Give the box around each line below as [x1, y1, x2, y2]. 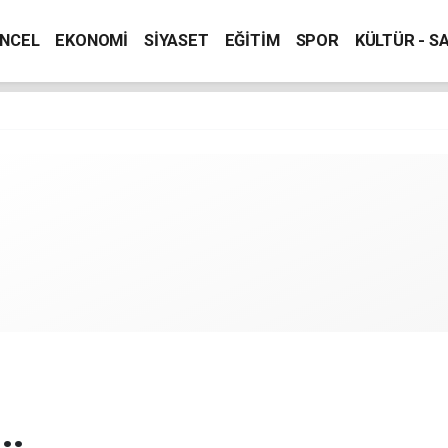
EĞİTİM [224, 31, 280, 50]
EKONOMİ [55, 31, 128, 50]
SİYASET [143, 31, 209, 50]
